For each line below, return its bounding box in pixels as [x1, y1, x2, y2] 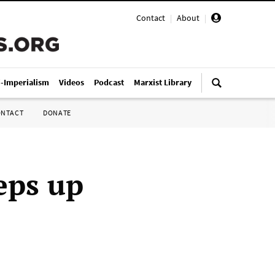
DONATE [43, 108, 71, 117]
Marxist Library [134, 77, 192, 88]
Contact [136, 12, 165, 23]
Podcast [94, 77, 124, 88]
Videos [59, 77, 84, 88]
